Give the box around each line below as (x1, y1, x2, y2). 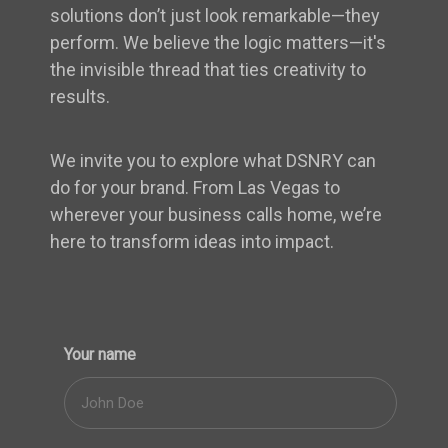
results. (50, 86, 111, 108)
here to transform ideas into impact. (50, 231, 335, 253)
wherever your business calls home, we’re (50, 204, 383, 226)
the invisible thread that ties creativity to (50, 59, 367, 81)
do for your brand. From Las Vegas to (50, 177, 341, 199)
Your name (63, 345, 136, 365)
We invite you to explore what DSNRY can (50, 150, 377, 172)
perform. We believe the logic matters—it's (50, 32, 387, 54)
